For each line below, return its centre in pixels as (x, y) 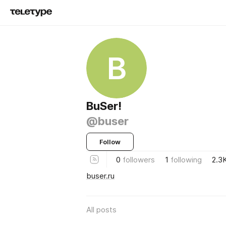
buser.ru (100, 176)
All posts (101, 209)
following (186, 159)
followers (139, 159)
